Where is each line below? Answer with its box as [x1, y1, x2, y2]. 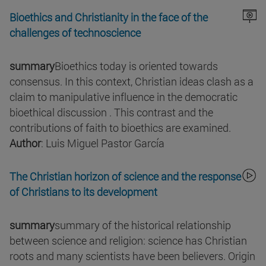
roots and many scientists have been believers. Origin [9, 249, 255, 264]
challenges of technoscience [9, 26, 141, 40]
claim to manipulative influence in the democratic [9, 90, 237, 104]
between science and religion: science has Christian [9, 233, 247, 248]
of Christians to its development [9, 185, 157, 199]
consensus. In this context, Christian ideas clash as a [9, 74, 254, 89]
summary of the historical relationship [55, 218, 231, 233]
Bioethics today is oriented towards [55, 59, 218, 74]
